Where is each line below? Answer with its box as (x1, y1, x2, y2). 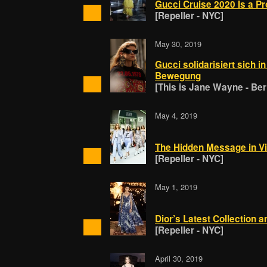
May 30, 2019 (154, 38, 201, 50)
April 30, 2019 (154, 253, 203, 265)
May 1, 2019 (154, 181, 197, 193)
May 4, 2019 (154, 110, 197, 122)
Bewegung (154, 69, 201, 83)
